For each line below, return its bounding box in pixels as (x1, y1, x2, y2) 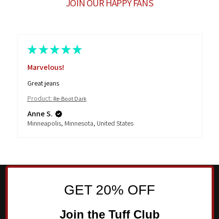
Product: (27, 94, 53, 103)
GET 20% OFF (64, 182, 155, 198)
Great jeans (27, 79, 59, 88)
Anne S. (27, 109, 53, 119)
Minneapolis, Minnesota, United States (27, 119, 133, 128)
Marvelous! (27, 62, 64, 72)
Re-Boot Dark (53, 95, 87, 103)
